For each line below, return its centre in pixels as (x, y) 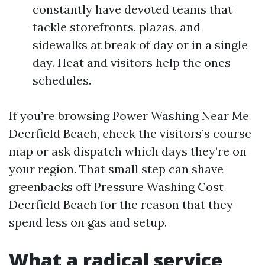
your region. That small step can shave (116, 169)
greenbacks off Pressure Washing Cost (116, 187)
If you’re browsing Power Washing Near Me (129, 116)
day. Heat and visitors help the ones (132, 62)
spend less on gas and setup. (88, 222)
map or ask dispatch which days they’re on (128, 151)
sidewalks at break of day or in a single (140, 45)
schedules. (62, 80)
